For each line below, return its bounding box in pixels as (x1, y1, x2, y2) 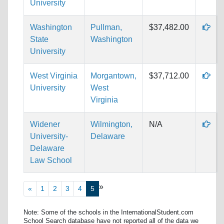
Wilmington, (90, 119, 132, 128)
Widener (30, 119, 60, 128)
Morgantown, (90, 71, 136, 80)
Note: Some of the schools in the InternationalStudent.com (23, 208, 193, 216)
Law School (30, 155, 72, 164)
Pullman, (90, 22, 122, 31)
